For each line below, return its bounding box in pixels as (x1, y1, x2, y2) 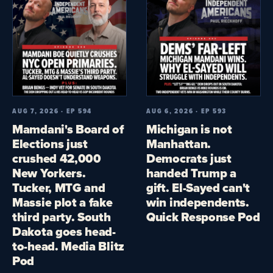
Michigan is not (146, 119, 232, 138)
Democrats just (146, 149, 232, 168)
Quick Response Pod (146, 207, 260, 226)
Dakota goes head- (12, 222, 116, 241)
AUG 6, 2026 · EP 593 (146, 105, 227, 116)
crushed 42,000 (12, 149, 101, 168)
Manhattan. (146, 134, 211, 153)
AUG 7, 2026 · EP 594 (12, 105, 93, 116)
